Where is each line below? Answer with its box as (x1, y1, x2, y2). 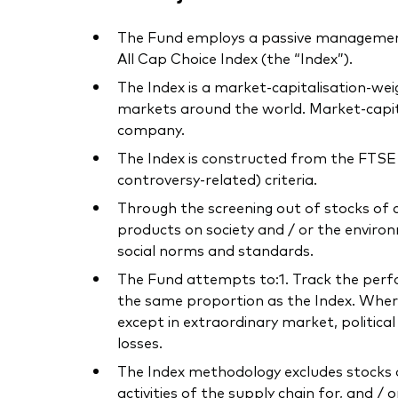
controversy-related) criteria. (117, 169, 317, 189)
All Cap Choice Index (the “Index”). (117, 48, 353, 68)
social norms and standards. (117, 240, 314, 260)
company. (117, 119, 185, 139)
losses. (117, 332, 163, 353)
